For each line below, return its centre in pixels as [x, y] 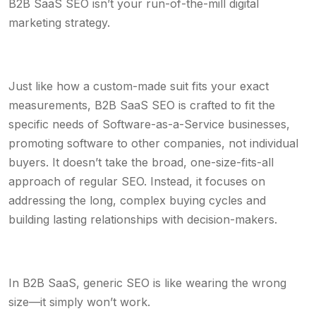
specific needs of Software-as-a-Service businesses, [149, 124]
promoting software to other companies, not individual [153, 143]
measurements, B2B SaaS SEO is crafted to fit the [142, 105]
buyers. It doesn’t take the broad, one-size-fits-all [141, 162]
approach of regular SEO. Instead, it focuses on [137, 181]
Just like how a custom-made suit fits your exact [139, 86]
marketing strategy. [59, 23]
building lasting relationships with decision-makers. [145, 219]
